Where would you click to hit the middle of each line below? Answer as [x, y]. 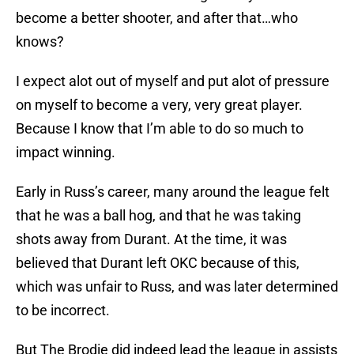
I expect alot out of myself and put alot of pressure [173, 81]
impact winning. [66, 153]
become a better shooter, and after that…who [157, 18]
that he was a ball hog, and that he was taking [158, 216]
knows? [40, 42]
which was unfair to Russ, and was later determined [177, 287]
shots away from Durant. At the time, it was [151, 239]
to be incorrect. [63, 311]
